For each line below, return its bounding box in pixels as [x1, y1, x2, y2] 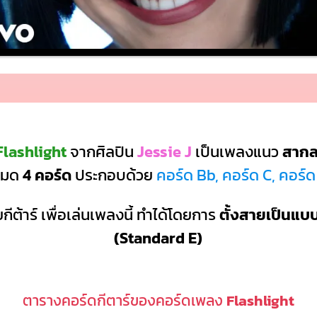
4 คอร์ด [22, 163, 71, 188]
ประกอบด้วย [71, 163, 156, 188]
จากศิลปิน [67, 140, 138, 164]
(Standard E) [114, 226, 203, 250]
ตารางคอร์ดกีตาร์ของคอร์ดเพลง [23, 289, 226, 312]
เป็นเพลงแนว [192, 140, 279, 164]
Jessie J [137, 140, 192, 164]
